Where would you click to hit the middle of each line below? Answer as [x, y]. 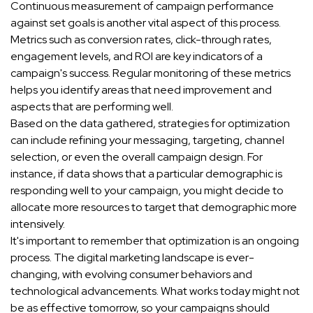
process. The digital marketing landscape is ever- [132, 258]
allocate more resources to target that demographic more [154, 208]
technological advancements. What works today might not [155, 291]
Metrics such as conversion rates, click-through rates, [141, 40]
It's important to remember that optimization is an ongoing [155, 241]
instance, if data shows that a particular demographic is [146, 174]
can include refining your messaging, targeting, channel [147, 140]
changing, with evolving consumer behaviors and [131, 275]
